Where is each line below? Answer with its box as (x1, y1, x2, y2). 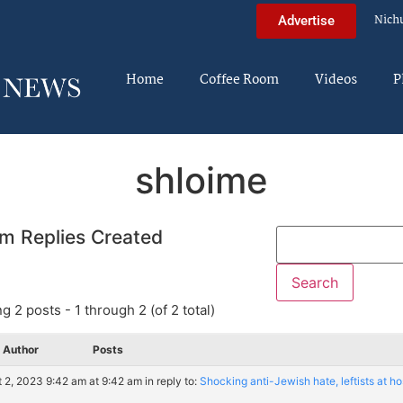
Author (3, 342, 39, 356)
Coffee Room (200, 69, 279, 91)
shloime (135, 157, 268, 202)
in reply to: (145, 373, 200, 388)
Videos (315, 69, 357, 91)
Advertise (278, 12, 335, 29)
